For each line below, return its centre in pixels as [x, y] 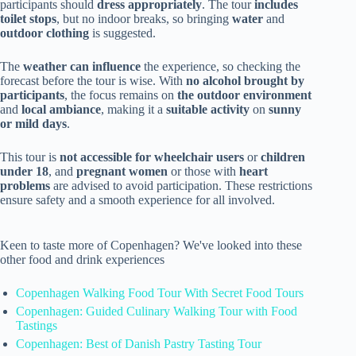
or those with [203, 171]
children [283, 157]
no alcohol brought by [245, 80]
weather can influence [82, 66]
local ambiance [61, 109]
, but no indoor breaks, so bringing [144, 18]
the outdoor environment [244, 95]
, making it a [133, 109]
